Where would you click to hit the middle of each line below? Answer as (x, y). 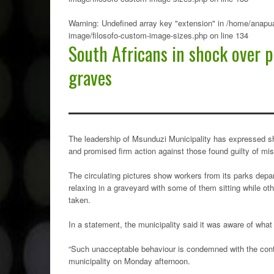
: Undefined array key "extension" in (161, 23)
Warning (83, 23)
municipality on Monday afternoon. (129, 261)
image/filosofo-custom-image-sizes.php (138, 35)
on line (221, 35)
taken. (80, 200)
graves (90, 77)
